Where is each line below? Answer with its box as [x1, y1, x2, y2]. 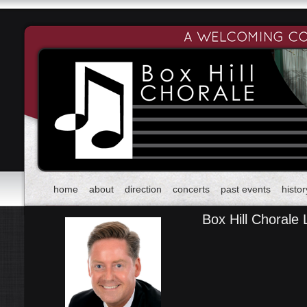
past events [221, 184, 271, 195]
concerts [173, 184, 210, 195]
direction [125, 184, 162, 195]
